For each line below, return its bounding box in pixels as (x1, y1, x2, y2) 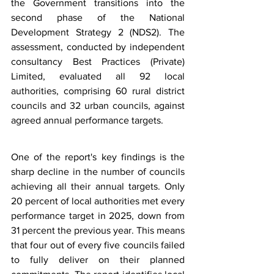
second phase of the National (11, 12, 185, 23)
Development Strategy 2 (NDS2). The (11, 26, 185, 37)
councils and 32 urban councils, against (11, 100, 185, 111)
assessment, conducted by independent (11, 41, 185, 52)
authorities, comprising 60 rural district (11, 85, 185, 96)
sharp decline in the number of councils (11, 166, 185, 177)
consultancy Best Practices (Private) (11, 56, 185, 67)
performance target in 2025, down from (11, 210, 185, 221)
